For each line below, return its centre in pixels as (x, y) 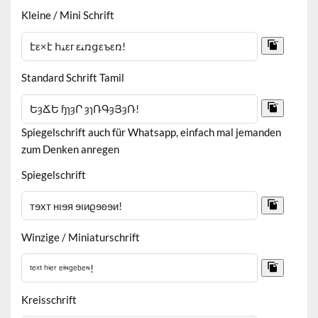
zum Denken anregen (71, 149)
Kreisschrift (49, 299)
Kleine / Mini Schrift (68, 15)
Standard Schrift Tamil (73, 78)
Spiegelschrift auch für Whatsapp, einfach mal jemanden (152, 132)
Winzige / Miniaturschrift (81, 237)
